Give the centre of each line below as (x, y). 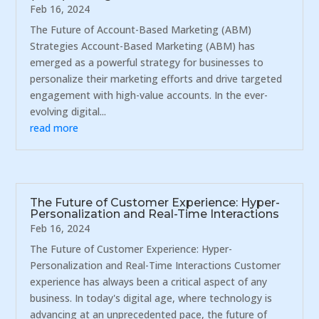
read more (54, 127)
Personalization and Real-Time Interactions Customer (156, 265)
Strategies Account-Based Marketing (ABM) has (143, 46)
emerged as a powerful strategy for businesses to (147, 62)
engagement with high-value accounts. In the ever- (149, 95)
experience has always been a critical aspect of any (149, 281)
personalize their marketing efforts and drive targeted (156, 78)
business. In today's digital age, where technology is (151, 298)
